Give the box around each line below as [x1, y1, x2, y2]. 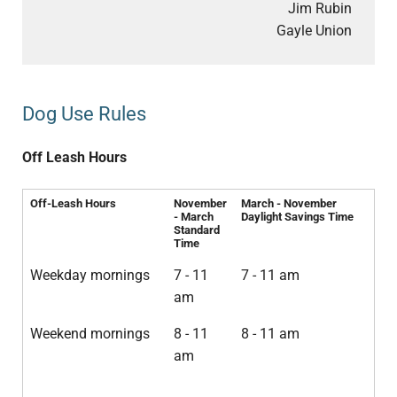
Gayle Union [276, 21, 353, 39]
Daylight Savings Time [240, 210, 354, 224]
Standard [173, 223, 220, 237]
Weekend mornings [29, 325, 150, 343]
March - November [240, 197, 337, 211]
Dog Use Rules [21, 102, 146, 126]
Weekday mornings [29, 267, 150, 284]
